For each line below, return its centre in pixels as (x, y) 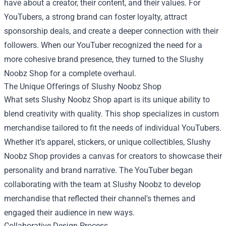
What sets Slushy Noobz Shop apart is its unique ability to (107, 100)
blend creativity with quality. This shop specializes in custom (111, 114)
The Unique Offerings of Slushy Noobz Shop (83, 87)
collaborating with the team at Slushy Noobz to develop (102, 184)
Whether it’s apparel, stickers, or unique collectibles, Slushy (107, 142)
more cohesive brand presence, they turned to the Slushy (104, 59)
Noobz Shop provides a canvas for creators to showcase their (113, 156)
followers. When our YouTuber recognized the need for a (103, 45)
